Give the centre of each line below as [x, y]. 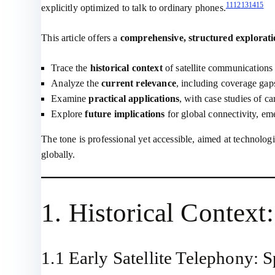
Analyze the [76, 83]
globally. [58, 154]
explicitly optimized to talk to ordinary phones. [134, 8]
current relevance [139, 83]
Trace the [71, 68]
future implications [125, 114]
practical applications [134, 99]
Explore [68, 114]
